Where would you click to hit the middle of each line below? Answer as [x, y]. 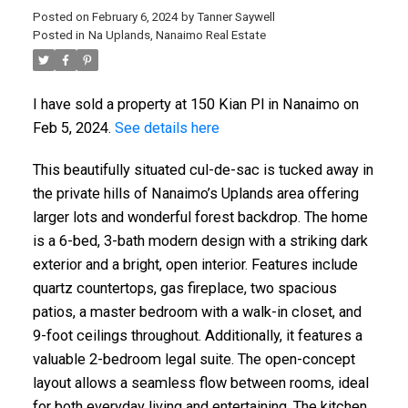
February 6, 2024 [134, 17]
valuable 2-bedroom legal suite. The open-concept [194, 360]
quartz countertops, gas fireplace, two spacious [184, 289]
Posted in [58, 36]
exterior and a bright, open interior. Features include [195, 265]
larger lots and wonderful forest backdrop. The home [200, 218]
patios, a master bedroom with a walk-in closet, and [197, 312]
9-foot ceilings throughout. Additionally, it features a [197, 336]
